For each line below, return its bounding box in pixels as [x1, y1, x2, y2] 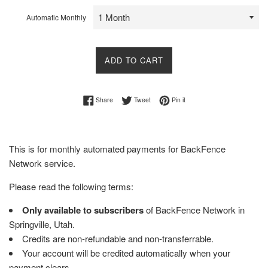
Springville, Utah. [9, 218, 75, 231]
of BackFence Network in [144, 203, 245, 217]
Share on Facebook [112, 94, 168, 103]
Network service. [9, 157, 75, 170]
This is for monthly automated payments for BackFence [9, 142, 226, 156]
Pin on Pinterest [184, 94, 230, 103]
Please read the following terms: [9, 180, 133, 193]
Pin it [171, 95, 185, 104]
